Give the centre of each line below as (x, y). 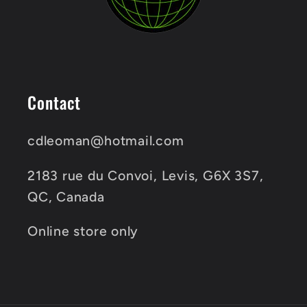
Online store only (83, 231)
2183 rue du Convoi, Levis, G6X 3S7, (146, 175)
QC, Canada (66, 196)
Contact (54, 102)
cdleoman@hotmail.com (106, 141)
